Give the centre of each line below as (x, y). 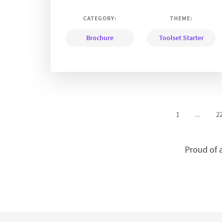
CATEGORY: (100, 18)
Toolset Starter (181, 38)
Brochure (100, 38)
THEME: (181, 18)
